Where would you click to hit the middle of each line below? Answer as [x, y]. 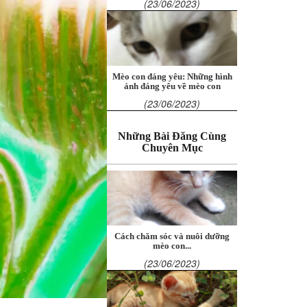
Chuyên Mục [172, 148]
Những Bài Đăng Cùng [172, 136]
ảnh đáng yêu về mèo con [172, 86]
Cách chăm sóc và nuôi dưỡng [172, 236]
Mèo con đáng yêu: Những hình [172, 77]
